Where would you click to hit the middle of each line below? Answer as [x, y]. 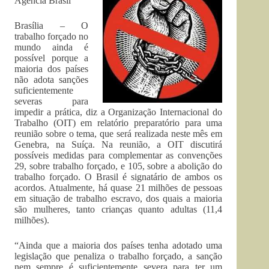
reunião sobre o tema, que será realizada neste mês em [119, 134]
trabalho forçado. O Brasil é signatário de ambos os [119, 177]
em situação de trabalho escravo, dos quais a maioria [119, 198]
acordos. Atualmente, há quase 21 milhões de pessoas [119, 188]
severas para [52, 101]
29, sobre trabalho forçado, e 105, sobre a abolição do [119, 166]
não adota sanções [52, 80]
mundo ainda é [52, 47]
